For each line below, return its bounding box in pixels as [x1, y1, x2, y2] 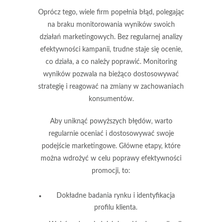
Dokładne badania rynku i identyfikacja [56, 192, 175, 199]
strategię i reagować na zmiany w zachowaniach [38, 83, 184, 90]
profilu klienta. [94, 204, 137, 211]
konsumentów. [88, 95, 134, 103]
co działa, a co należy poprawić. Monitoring [45, 58, 177, 65]
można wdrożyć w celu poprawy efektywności [41, 155, 181, 162]
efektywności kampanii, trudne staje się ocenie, [40, 46, 182, 53]
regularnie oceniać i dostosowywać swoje [48, 130, 174, 137]
